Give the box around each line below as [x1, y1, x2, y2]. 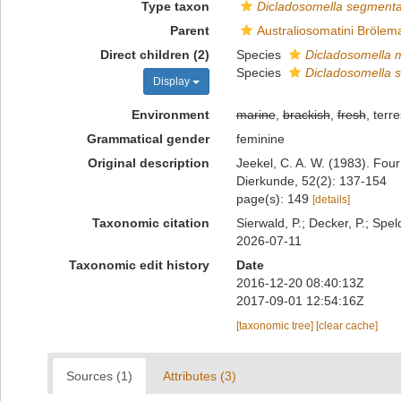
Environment [131, 107, 209, 122]
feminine [235, 132, 285, 146]
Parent [169, 23, 209, 38]
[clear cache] [315, 320, 378, 332]
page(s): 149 [235, 192, 312, 206]
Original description [87, 156, 209, 170]
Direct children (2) [99, 47, 209, 62]
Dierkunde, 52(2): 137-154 [235, 174, 387, 188]
